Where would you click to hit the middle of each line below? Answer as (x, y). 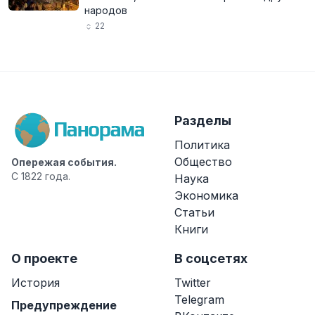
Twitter (193, 283)
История (36, 283)
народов (106, 10)
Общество (203, 162)
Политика (202, 145)
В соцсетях (211, 258)
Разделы (203, 121)
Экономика (206, 195)
